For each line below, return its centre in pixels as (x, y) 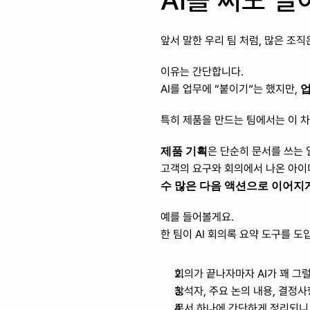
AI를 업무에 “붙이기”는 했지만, (230, 89)
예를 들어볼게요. (197, 217)
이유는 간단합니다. (203, 72)
